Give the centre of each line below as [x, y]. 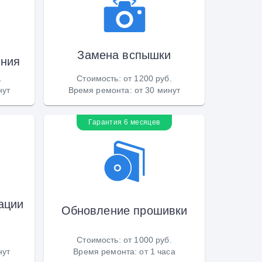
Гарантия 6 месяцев [124, 122]
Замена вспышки [124, 55]
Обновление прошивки [124, 210]
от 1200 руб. [147, 78]
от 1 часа [157, 251]
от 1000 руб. [147, 239]
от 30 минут [157, 90]
